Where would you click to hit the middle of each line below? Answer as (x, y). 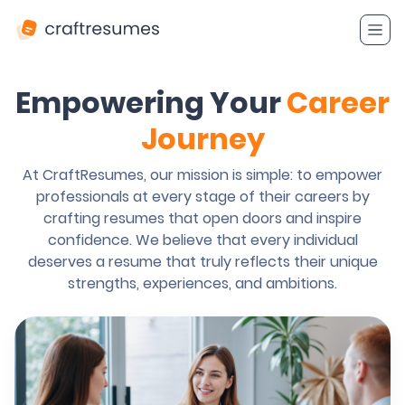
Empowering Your (151, 103)
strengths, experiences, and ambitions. (202, 283)
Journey (202, 139)
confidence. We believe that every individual (202, 240)
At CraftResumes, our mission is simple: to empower (202, 175)
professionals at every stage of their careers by (202, 197)
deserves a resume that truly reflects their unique (202, 262)
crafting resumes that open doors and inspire (202, 218)
